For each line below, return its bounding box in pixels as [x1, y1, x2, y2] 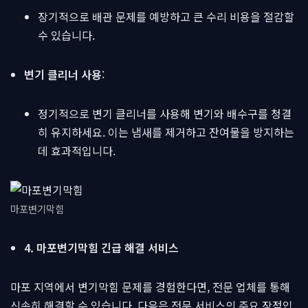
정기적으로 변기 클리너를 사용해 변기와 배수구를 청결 [38, 105, 291, 122]
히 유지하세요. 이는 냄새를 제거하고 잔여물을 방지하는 [38, 124, 294, 140]
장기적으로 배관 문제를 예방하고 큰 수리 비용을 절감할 [38, 8, 294, 25]
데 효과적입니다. [38, 142, 115, 159]
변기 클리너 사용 [24, 66, 102, 82]
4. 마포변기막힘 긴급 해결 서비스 [24, 239, 179, 256]
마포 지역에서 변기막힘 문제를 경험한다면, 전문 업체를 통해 [10, 278, 290, 295]
